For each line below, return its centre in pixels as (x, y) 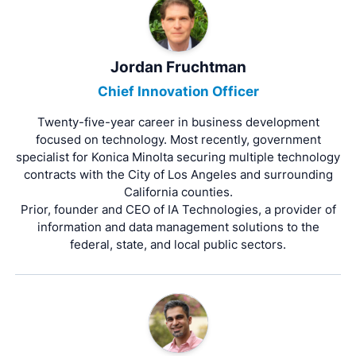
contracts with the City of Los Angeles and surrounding (178, 174)
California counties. (178, 192)
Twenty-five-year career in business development (178, 122)
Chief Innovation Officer (178, 91)
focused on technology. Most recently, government (178, 139)
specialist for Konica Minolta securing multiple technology (178, 157)
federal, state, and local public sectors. (178, 244)
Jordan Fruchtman (178, 68)
